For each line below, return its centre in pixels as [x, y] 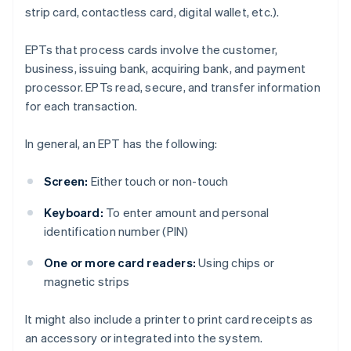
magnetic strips [87, 282]
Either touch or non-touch [158, 181]
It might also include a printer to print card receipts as [169, 319]
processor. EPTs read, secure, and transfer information [173, 87]
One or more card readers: [120, 263]
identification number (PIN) [116, 232]
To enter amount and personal [186, 213]
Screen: [66, 181]
